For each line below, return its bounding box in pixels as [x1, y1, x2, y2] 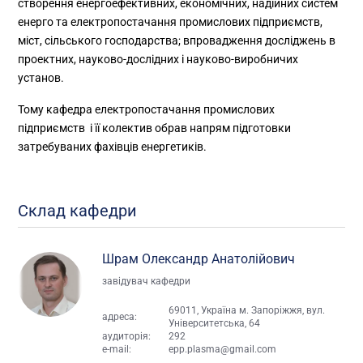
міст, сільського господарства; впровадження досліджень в [18, 33, 336, 47]
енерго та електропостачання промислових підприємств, [18, 15, 323, 28]
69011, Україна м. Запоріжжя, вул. [169, 304, 326, 316]
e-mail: [102, 343, 132, 355]
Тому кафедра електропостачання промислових [18, 102, 275, 116]
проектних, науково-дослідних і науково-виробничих [18, 52, 299, 66]
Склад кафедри [18, 200, 138, 220]
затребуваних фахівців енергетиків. [18, 139, 207, 153]
